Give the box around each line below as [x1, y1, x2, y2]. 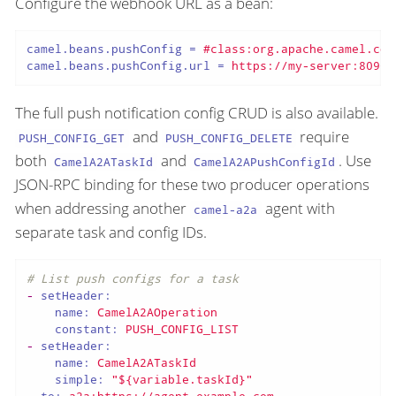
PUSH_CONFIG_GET [19, 130, 126, 147]
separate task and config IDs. [15, 222, 207, 243]
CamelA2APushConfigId [193, 154, 335, 171]
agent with [261, 198, 335, 219]
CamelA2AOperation [96, 303, 217, 320]
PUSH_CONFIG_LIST [125, 320, 239, 337]
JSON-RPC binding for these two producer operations [15, 174, 369, 195]
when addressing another [15, 198, 190, 219]
